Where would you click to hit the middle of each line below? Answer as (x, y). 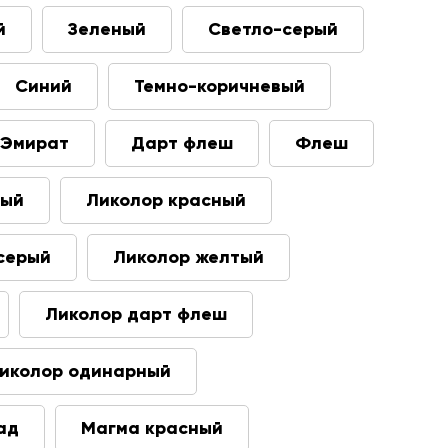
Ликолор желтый (188, 257)
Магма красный (152, 428)
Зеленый (107, 29)
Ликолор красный (166, 200)
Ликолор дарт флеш (136, 314)
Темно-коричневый (219, 86)
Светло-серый (273, 29)
